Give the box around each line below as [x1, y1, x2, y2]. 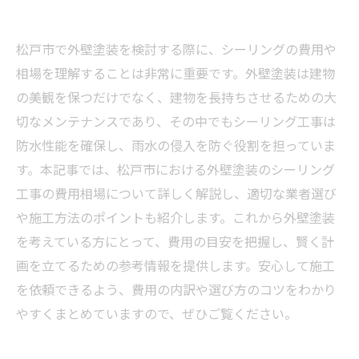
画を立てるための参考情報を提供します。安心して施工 [16, 256, 335, 275]
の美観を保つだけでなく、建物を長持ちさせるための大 [16, 87, 337, 107]
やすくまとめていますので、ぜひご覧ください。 [16, 304, 297, 323]
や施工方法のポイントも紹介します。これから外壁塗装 [16, 208, 335, 227]
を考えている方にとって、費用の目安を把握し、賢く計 [16, 232, 334, 251]
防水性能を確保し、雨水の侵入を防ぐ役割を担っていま [16, 135, 336, 155]
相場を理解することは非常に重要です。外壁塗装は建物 [16, 63, 335, 83]
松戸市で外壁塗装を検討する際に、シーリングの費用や [16, 39, 337, 58]
